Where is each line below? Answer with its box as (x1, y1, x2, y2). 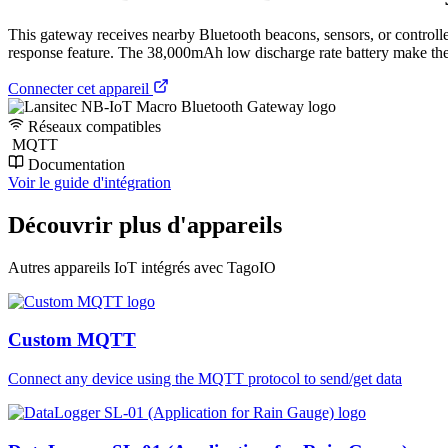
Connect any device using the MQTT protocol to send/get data (8, 370, 402, 388)
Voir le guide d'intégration (8, 173, 171, 191)
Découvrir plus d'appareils (8, 211, 282, 238)
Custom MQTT (8, 329, 136, 351)
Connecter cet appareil (8, 79, 153, 97)
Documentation (24, 155, 125, 173)
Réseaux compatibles (24, 117, 161, 135)
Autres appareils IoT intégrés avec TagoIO (8, 258, 276, 276)
